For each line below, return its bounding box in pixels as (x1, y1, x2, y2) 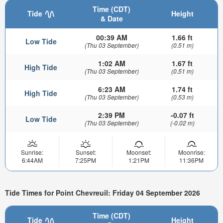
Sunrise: (21, 148, 43, 157)
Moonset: (126, 148, 151, 157)
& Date (100, 13, 123, 24)
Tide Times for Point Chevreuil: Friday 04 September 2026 (5, 187, 200, 198)
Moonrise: (178, 148, 205, 157)
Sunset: (75, 148, 96, 157)
